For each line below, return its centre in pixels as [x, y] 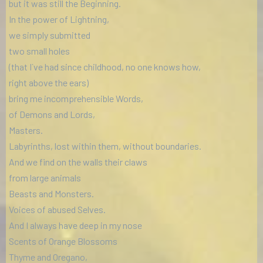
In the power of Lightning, [59, 19]
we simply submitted [50, 35]
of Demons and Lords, [52, 114]
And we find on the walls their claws [78, 162]
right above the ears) [49, 83]
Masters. [26, 130]
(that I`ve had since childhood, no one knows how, [105, 67]
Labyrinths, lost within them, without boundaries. [105, 146]
